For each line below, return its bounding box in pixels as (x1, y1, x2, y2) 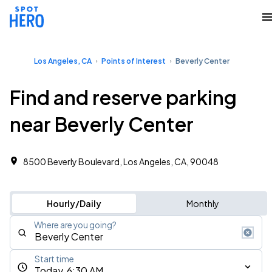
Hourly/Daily (46, 198, 101, 209)
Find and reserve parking (10, 85, 237, 109)
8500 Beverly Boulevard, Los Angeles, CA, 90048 (23, 156, 219, 167)
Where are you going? (34, 220, 117, 230)
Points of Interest (101, 56, 166, 66)
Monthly (186, 198, 219, 209)
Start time (35, 254, 74, 264)
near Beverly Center (10, 112, 194, 136)
